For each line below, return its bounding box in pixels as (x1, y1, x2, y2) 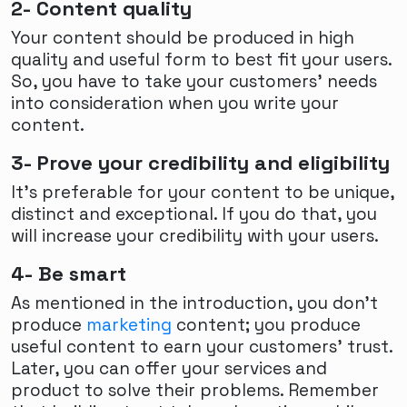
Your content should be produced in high (11, 25, 354, 49)
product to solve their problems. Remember (11, 378, 379, 402)
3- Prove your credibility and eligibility (11, 149, 390, 175)
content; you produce (172, 313, 361, 336)
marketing (86, 313, 172, 336)
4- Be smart (11, 260, 126, 286)
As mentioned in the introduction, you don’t (11, 291, 378, 314)
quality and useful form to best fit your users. (11, 47, 392, 71)
